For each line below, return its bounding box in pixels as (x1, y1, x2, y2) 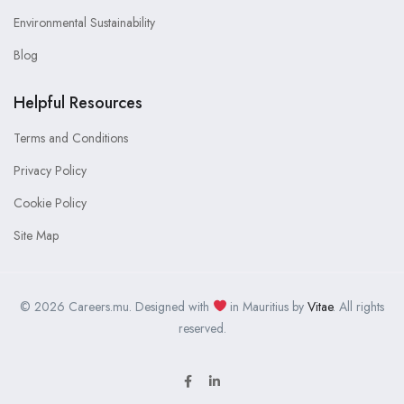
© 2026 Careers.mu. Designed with (19, 298, 213, 317)
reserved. (178, 319, 226, 338)
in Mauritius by (226, 298, 308, 317)
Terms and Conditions (14, 129, 128, 148)
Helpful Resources (14, 91, 142, 115)
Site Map (14, 226, 59, 245)
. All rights (333, 298, 385, 317)
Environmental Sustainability (14, 14, 155, 32)
